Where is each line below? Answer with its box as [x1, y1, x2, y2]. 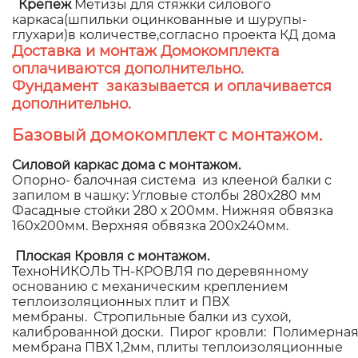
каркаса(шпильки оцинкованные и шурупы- [12, 11, 307, 27]
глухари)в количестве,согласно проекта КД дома [12, 26, 336, 42]
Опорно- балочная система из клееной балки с [12, 172, 332, 188]
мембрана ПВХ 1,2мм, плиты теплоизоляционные [12, 339, 343, 355]
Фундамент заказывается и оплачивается [12, 77, 332, 95]
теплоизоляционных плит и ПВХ [12, 293, 229, 309]
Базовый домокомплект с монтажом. [12, 125, 322, 145]
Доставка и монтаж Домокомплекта [12, 42, 280, 60]
